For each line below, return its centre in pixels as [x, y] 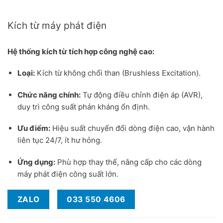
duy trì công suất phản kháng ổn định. [83, 107]
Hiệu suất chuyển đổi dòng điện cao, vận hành [132, 128]
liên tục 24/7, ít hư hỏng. [59, 140]
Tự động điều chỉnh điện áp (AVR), [141, 95]
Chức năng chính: [49, 95]
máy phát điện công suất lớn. [68, 174]
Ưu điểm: [34, 128]
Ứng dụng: [36, 162]
